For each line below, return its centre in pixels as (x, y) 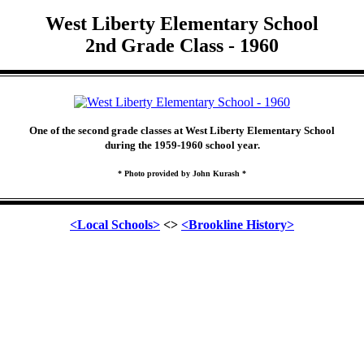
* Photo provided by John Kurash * (182, 173)
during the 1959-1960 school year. (182, 145)
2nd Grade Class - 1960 (182, 45)
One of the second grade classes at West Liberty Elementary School (182, 130)
